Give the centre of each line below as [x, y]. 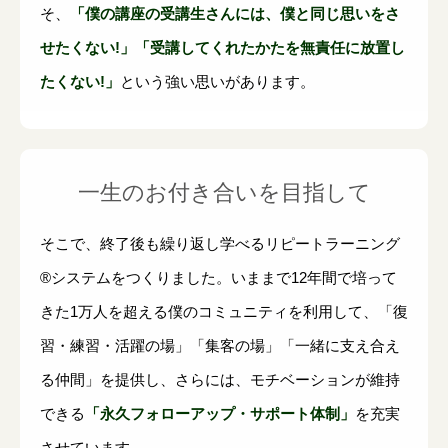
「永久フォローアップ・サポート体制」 [220, 414]
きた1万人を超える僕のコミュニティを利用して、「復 [224, 312]
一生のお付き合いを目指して [224, 193]
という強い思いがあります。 [217, 82]
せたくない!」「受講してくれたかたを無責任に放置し [222, 48]
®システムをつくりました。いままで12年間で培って [218, 278]
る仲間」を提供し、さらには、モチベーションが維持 [220, 380]
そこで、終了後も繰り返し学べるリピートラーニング [220, 244]
